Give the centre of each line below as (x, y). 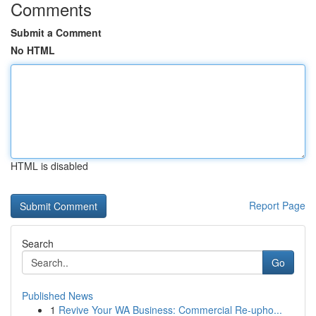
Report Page (277, 205)
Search (38, 243)
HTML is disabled (49, 166)
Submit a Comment (56, 32)
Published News (57, 296)
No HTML (33, 50)
